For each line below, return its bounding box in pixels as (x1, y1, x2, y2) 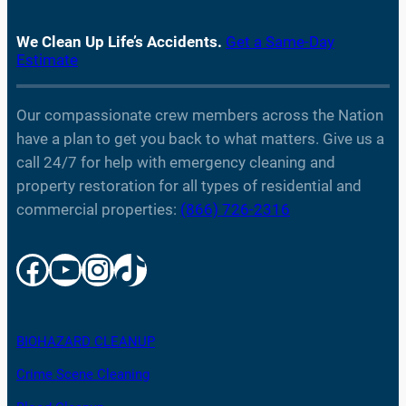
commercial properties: (16, 199, 180, 218)
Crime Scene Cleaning (16, 367, 150, 383)
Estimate (16, 51, 78, 70)
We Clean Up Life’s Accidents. (16, 33, 226, 52)
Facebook (15, 249, 32, 288)
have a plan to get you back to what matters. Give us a (16, 129, 384, 148)
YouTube (48, 249, 65, 288)
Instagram (81, 249, 110, 288)
